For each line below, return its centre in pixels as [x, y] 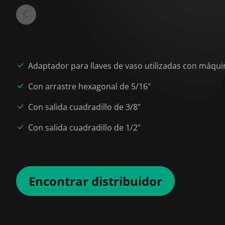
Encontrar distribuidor [95, 181]
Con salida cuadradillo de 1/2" [84, 127]
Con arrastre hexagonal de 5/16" [89, 86]
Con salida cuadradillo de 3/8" [84, 107]
